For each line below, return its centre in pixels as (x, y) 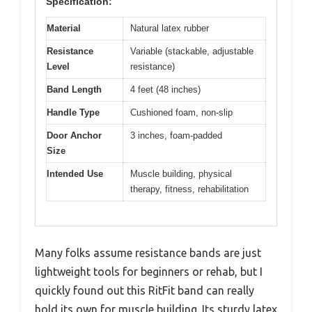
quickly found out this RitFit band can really (145, 290)
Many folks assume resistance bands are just (148, 252)
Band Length (74, 90)
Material (64, 29)
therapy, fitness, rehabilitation (189, 189)
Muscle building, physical (181, 174)
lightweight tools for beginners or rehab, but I (149, 271)
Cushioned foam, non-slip (181, 113)
